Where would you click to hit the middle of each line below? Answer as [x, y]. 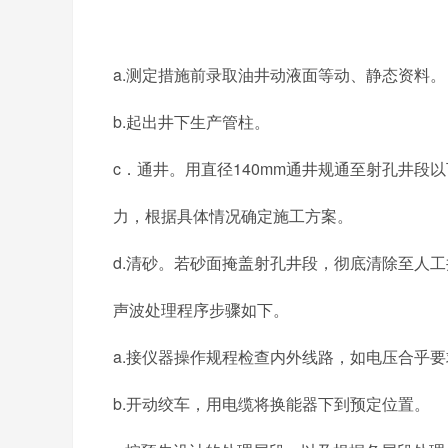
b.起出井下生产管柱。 [191, 121]
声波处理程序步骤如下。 [201, 309]
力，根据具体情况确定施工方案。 [233, 215]
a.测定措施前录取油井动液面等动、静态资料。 [279, 74]
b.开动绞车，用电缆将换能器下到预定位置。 [271, 403]
